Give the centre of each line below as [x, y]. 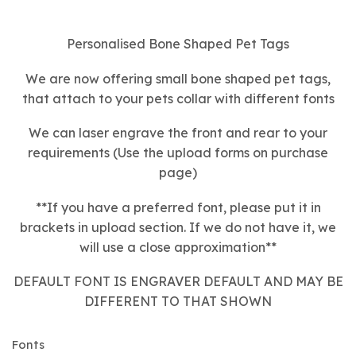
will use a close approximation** [178, 247]
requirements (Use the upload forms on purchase [178, 153]
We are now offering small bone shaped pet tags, [178, 78]
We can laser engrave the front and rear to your [178, 133]
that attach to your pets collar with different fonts [178, 98]
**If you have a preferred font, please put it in [178, 207]
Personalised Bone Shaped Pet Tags [178, 43]
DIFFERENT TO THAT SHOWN [178, 302]
